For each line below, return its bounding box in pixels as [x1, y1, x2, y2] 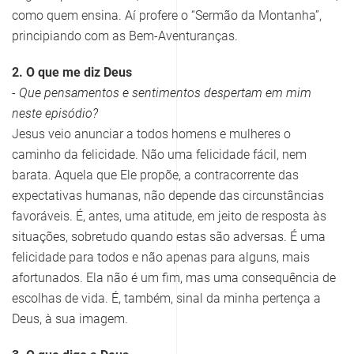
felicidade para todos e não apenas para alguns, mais [12, 250, 310, 265]
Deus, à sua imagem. [12, 311, 128, 327]
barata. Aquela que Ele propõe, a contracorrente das [12, 168, 299, 183]
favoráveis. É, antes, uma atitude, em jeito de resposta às [12, 209, 326, 224]
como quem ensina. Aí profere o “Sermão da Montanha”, [12, 8, 322, 24]
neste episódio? [12, 106, 98, 122]
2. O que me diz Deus [12, 65, 132, 81]
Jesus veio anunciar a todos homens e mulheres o [12, 126, 291, 142]
